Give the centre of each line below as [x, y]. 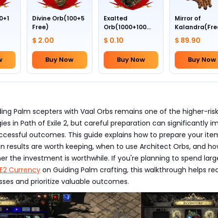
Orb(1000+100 [125, 27]
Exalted [115, 18]
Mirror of [188, 18]
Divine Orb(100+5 [59, 18]
